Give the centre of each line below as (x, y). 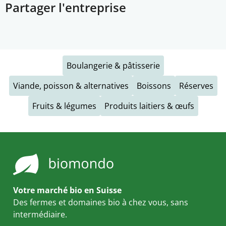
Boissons (154, 86)
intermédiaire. (40, 214)
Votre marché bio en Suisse (67, 190)
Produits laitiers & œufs (149, 106)
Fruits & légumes (64, 106)
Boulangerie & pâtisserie (113, 66)
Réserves (196, 86)
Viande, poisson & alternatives (71, 86)
